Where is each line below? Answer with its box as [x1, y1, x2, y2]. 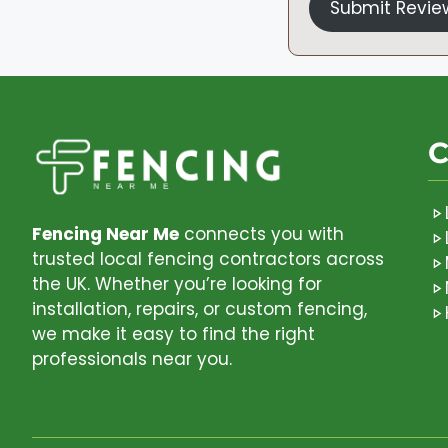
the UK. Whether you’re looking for [32, 271, 322, 296]
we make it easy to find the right [32, 321, 315, 346]
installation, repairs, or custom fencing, [32, 296, 367, 321]
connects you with [179, 221, 344, 246]
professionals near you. [32, 346, 232, 371]
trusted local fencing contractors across [32, 246, 384, 271]
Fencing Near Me [32, 221, 179, 246]
